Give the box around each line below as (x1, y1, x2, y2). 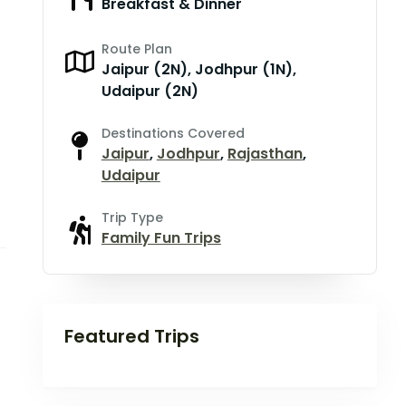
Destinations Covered (101, 124, 245, 143)
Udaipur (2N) (101, 81, 198, 102)
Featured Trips (63, 324, 199, 350)
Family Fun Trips (101, 227, 221, 249)
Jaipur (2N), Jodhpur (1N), (101, 59, 296, 81)
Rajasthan (227, 143, 303, 165)
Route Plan (101, 40, 172, 59)
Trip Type (101, 208, 163, 227)
